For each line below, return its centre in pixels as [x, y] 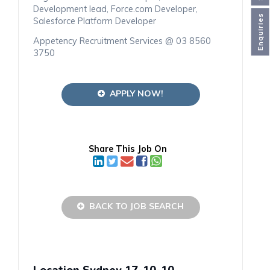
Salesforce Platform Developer [95, 21]
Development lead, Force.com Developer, [115, 9]
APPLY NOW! [134, 93]
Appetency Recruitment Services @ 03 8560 [122, 41]
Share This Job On [127, 149]
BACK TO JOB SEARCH [134, 206]
